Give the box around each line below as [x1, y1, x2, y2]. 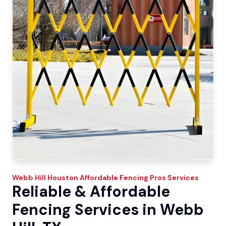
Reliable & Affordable [12, 181, 170, 201]
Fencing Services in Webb [12, 199, 204, 219]
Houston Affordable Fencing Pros [47, 173, 166, 182]
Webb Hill [12, 173, 46, 182]
